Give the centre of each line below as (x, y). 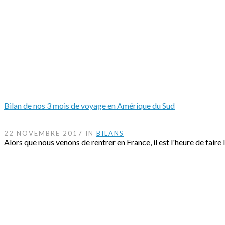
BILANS (110, 133)
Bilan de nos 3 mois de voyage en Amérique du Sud (89, 106)
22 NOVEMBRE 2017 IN (50, 133)
